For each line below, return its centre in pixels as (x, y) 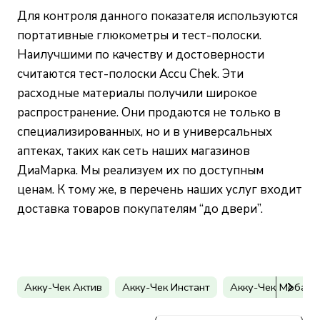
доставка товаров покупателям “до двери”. (140, 209)
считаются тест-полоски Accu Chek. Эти (130, 74)
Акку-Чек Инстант (166, 287)
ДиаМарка (46, 171)
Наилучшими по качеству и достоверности (141, 55)
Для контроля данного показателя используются (157, 16)
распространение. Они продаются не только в (149, 113)
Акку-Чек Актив (63, 287)
